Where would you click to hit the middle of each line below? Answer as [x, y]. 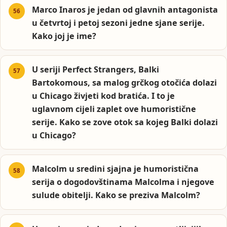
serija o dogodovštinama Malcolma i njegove [123, 182]
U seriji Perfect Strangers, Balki [96, 69]
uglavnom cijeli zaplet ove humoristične [114, 109]
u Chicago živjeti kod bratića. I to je [104, 96]
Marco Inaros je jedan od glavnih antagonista [125, 9]
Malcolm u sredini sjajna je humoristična [116, 169]
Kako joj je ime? [64, 36]
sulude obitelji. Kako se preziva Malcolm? [116, 195]
